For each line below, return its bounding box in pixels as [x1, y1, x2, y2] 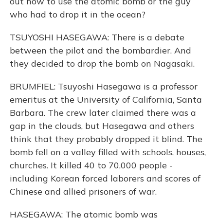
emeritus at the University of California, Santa [10, 94, 202, 105]
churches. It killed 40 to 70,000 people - [10, 160, 173, 171]
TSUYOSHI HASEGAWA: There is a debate [10, 32, 184, 43]
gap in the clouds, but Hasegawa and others [10, 120, 194, 131]
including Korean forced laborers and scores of [10, 173, 200, 184]
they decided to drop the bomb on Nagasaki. [10, 58, 195, 69]
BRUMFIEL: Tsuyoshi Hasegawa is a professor [10, 81, 198, 92]
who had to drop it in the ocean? [10, 9, 145, 20]
